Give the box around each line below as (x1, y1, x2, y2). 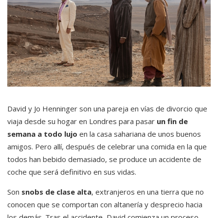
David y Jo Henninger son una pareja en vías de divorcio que (7, 103, 207, 113)
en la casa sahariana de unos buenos (77, 128, 201, 139)
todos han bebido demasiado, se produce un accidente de (7, 154, 201, 164)
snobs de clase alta (21, 186, 91, 197)
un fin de (157, 116, 188, 126)
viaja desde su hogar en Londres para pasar (7, 116, 157, 126)
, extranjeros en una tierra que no (91, 186, 204, 197)
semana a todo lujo (7, 128, 77, 139)
